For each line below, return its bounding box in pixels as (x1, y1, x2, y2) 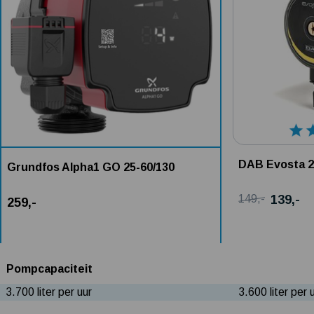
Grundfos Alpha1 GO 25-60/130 (7, 161, 175, 173)
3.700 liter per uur (6, 285, 92, 298)
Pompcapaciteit (6, 262, 93, 275)
